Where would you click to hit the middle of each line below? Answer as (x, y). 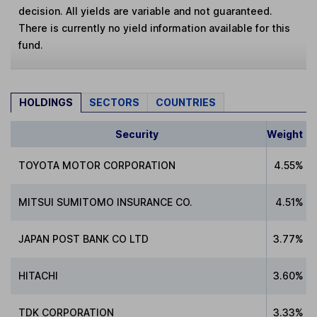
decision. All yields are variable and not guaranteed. (146, 11)
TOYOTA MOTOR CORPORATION (97, 165)
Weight (285, 134)
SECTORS (114, 103)
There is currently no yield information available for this (155, 28)
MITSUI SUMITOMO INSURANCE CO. (106, 202)
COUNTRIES (186, 103)
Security (137, 134)
